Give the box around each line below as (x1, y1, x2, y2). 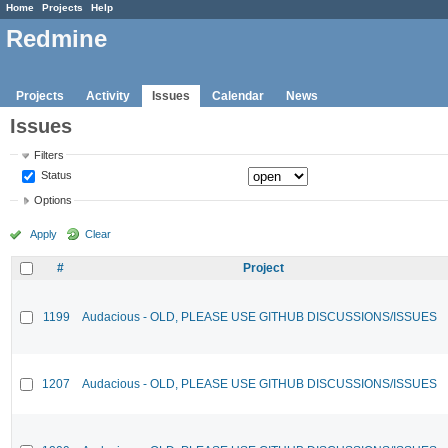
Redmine (6, 25, 107, 53)
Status (38, 168, 73, 181)
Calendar (212, 88, 264, 103)
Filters (34, 148, 65, 161)
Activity (86, 88, 130, 103)
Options (34, 194, 73, 207)
